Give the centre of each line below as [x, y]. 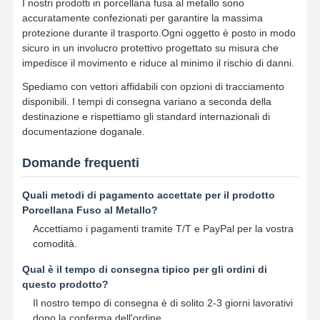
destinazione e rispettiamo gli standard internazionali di [146, 116]
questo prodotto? [65, 284]
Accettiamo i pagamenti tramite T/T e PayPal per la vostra [163, 228]
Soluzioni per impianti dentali [101, 26]
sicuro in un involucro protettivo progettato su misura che [150, 47]
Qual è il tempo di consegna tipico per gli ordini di [144, 269]
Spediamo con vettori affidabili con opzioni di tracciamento [153, 86]
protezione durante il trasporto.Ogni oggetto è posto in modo [159, 32]
